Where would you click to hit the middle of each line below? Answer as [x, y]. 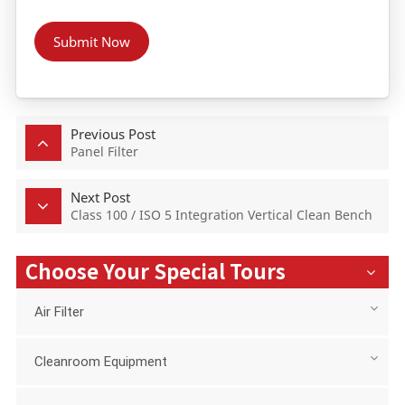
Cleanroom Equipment [100, 362]
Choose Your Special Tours [155, 273]
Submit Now [91, 42]
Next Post [100, 198]
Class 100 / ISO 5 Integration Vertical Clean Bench [221, 215]
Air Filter [59, 312]
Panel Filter [104, 152]
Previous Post [113, 134]
